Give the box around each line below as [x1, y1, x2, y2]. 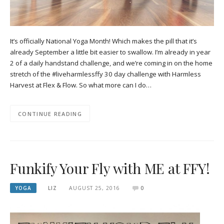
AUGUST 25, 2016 [68, 184, 120, 191]
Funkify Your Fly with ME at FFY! [10, 158, 210, 177]
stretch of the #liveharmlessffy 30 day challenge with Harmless [10, 69, 201, 78]
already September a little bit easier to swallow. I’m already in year [10, 47, 210, 56]
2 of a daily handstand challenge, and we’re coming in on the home [10, 58, 212, 67]
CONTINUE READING [18, 109, 82, 117]
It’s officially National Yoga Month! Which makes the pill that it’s [10, 36, 197, 45]
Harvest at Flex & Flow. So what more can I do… [10, 80, 151, 89]
